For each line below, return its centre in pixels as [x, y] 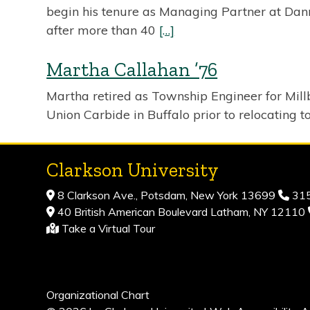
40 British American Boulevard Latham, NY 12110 [182, 212]
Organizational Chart [98, 295]
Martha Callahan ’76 [132, 70]
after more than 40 [103, 30]
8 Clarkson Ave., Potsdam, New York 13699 [167, 195]
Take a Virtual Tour [109, 228]
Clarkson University [133, 170]
